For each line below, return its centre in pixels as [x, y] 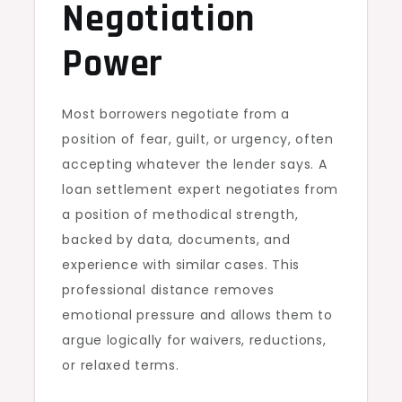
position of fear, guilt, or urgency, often [198, 140]
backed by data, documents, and [176, 240]
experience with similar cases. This [181, 265]
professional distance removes [168, 290]
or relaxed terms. [121, 366]
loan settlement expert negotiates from [201, 190]
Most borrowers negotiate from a [176, 114]
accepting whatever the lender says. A [195, 165]
